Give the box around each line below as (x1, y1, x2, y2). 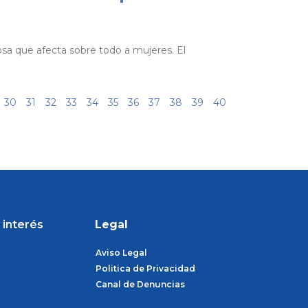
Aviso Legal (95, 247, 147, 258)
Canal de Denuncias (95, 279, 185, 289)
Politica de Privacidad (95, 263, 195, 274)
